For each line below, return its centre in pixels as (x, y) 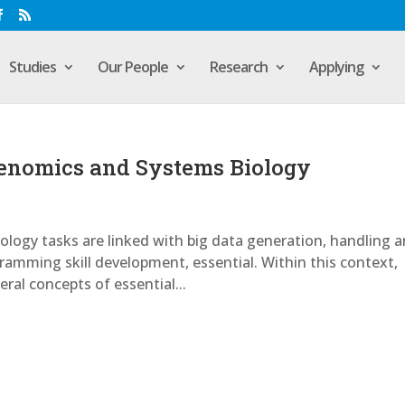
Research (238, 66)
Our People (132, 66)
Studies (32, 66)
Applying (336, 66)
